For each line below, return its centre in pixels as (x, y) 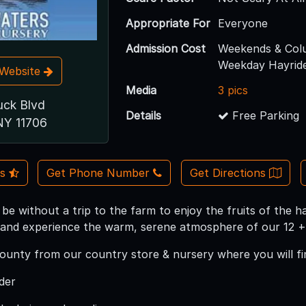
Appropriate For (168, 23)
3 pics (233, 90)
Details (144, 115)
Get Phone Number (98, 173)
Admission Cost (166, 48)
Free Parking (264, 115)
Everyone (243, 23)
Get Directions (229, 173)
